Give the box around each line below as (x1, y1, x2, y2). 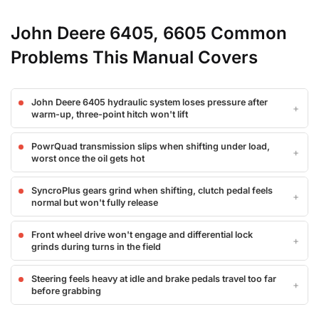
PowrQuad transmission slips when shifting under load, (31, 141, 270, 152)
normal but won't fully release (31, 197, 158, 209)
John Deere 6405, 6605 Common (11, 23, 287, 44)
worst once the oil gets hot (31, 153, 145, 164)
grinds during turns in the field (31, 241, 161, 253)
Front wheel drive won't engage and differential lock (31, 229, 253, 241)
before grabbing (31, 286, 101, 297)
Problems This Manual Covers (11, 47, 258, 68)
